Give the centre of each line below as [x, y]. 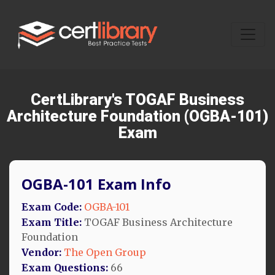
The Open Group [105, 252]
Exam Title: [52, 222]
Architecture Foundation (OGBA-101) [137, 116]
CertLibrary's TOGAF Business [137, 99]
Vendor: [41, 252]
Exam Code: [52, 207]
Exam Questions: [65, 267]
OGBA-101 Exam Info [96, 184]
